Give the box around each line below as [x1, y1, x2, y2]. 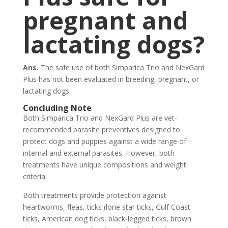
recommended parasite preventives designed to [22, 124, 180, 134]
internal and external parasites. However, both [22, 148, 175, 158]
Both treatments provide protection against [22, 190, 166, 200]
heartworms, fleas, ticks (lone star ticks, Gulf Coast [22, 202, 190, 212]
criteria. [22, 171, 47, 181]
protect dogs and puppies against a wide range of [22, 136, 186, 146]
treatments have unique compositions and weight [22, 159, 186, 169]
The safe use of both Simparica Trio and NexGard [38, 62, 205, 72]
